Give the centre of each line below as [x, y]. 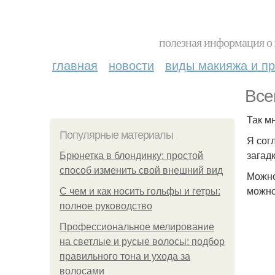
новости [131, 65]
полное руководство [106, 206]
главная [75, 65]
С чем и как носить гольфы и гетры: [140, 191]
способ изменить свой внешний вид [141, 170]
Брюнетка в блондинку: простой [131, 156]
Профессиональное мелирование [137, 227]
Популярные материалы [116, 135]
